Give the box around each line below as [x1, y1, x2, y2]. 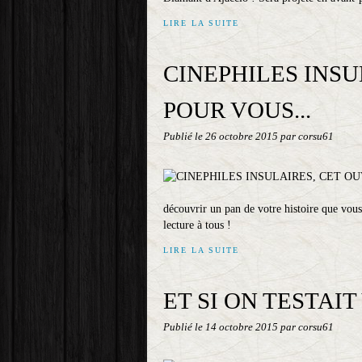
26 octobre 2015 [205, 131, 280, 142]
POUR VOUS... [163, 97, 311, 123]
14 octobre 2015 [205, 322, 280, 333]
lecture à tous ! [163, 219, 231, 231]
